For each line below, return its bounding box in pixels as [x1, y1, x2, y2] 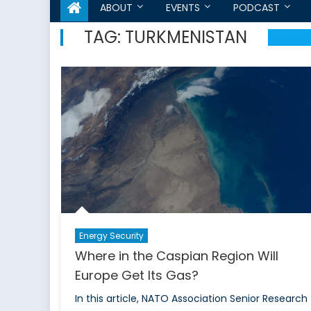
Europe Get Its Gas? [74, 266, 199, 284]
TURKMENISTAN [125, 26, 247, 49]
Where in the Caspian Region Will [74, 246, 278, 264]
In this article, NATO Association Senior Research [74, 291, 308, 305]
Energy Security [78, 229, 144, 242]
